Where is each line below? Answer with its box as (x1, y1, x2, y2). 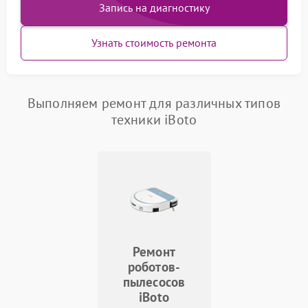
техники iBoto (111, 110, 197, 129)
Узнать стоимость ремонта (91, 35, 217, 49)
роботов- (127, 258, 181, 275)
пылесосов (122, 273, 186, 290)
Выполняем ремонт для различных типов (27, 93, 281, 112)
